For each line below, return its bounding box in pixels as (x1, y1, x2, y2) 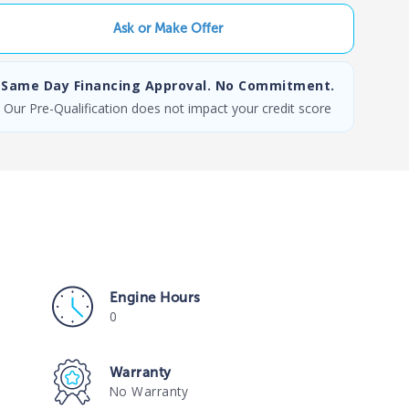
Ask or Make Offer (112, 19, 223, 37)
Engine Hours (109, 288, 201, 306)
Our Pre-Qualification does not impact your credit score (4, 99, 332, 117)
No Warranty (109, 382, 189, 400)
